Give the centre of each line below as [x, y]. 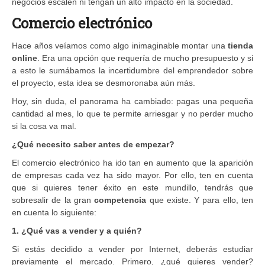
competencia [120, 200]
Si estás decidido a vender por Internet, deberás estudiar [132, 249]
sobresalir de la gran [53, 200]
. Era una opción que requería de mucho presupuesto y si [145, 58]
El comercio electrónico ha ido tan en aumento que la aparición [132, 162]
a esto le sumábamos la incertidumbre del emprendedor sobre [132, 70]
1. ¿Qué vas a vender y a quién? [77, 230]
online [25, 58]
